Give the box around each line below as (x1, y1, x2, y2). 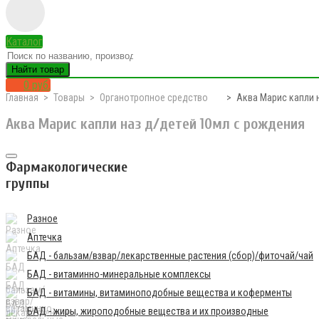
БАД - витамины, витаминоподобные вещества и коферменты (27, 286, 292, 298)
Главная (6, 92, 38, 103)
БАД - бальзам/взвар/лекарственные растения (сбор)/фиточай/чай (27, 249, 313, 261)
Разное (27, 212, 58, 224)
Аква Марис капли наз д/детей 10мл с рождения (6, 115, 305, 133)
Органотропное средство (100, 92, 208, 103)
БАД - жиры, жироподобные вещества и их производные (27, 305, 268, 317)
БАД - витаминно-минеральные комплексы (27, 268, 211, 280)
